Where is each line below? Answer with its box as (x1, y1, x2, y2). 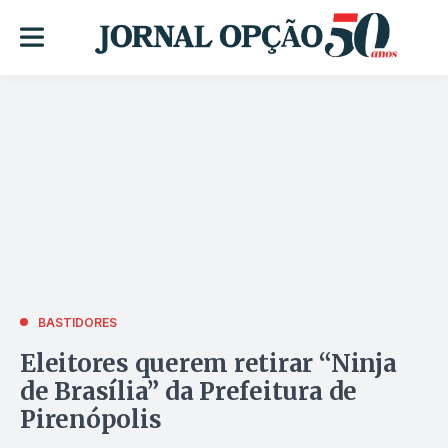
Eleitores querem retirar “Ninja (20, 347, 397, 379)
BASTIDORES (38, 314, 117, 330)
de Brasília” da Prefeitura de (20, 375, 358, 407)
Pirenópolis (20, 403, 162, 435)
